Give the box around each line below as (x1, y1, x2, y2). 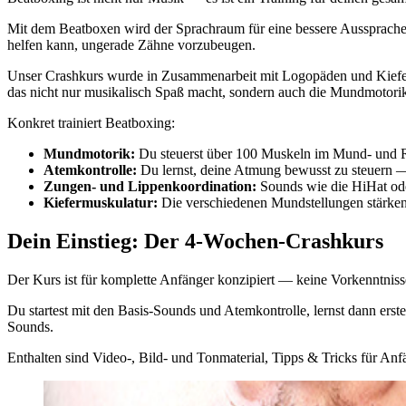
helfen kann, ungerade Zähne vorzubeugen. (7, 37, 256, 53)
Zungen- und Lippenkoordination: (43, 179, 256, 195)
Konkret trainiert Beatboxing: (7, 115, 175, 131)
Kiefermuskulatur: (43, 195, 158, 211)
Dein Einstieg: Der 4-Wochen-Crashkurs (7, 229, 383, 254)
